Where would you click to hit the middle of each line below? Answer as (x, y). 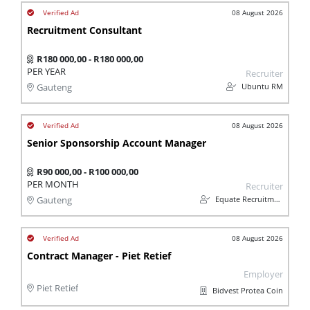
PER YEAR (46, 71)
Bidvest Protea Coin (247, 290)
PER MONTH (53, 184)
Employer (263, 274)
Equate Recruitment (244, 199)
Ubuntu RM (261, 86)
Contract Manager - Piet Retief (99, 255)
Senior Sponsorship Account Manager (117, 143)
